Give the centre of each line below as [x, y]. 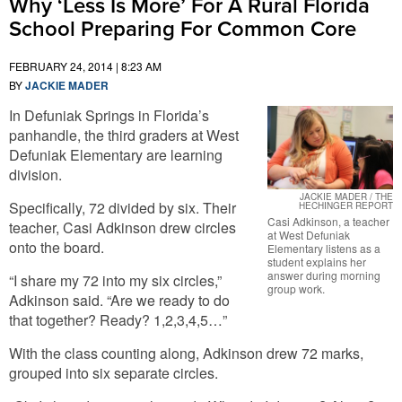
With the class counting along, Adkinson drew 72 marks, [186, 353]
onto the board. [57, 247]
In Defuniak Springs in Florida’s [109, 115]
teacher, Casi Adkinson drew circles [122, 227]
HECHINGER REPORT [346, 206]
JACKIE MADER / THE [346, 197]
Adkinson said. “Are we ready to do [119, 300]
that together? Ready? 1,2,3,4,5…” [118, 320]
